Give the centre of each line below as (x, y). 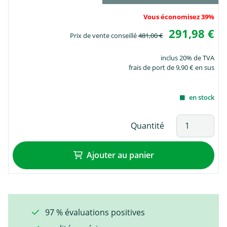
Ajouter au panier (120, 155)
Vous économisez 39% (179, 16)
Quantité (148, 126)
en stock (202, 97)
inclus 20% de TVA (187, 58)
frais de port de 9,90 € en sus (172, 67)
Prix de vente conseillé (104, 35)
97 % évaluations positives (94, 212)
